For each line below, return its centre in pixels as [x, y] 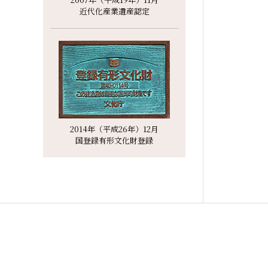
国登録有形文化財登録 [114, 140]
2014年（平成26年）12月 [114, 129]
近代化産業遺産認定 [114, 11]
